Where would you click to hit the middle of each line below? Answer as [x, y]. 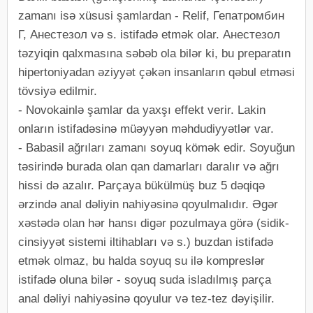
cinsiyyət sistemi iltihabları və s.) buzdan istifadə [146, 242]
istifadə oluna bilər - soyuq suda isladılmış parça [145, 280]
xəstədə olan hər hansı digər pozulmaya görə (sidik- [154, 223]
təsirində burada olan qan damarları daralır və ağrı [149, 167]
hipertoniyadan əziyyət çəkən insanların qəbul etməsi [156, 72]
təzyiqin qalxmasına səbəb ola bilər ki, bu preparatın [154, 53]
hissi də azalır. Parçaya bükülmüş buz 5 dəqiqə [141, 185]
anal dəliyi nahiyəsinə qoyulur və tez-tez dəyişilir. [146, 299]
